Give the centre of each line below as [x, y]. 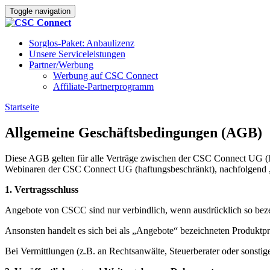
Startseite [22, 107]
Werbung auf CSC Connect [105, 76]
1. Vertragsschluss [42, 189]
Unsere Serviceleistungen [77, 54]
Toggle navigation [40, 11]
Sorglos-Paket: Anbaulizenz [82, 43]
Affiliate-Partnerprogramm [103, 86]
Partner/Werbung [61, 65]
